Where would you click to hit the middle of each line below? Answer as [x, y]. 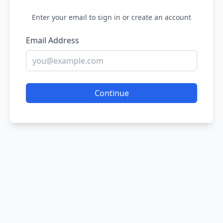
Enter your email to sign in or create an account [111, 17]
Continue [111, 93]
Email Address [53, 40]
